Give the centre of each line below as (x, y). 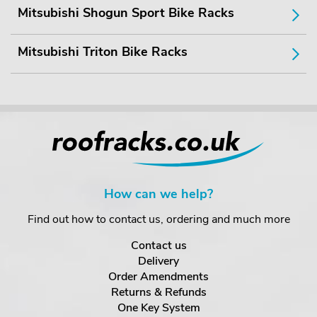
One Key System (158, 308)
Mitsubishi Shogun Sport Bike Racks (126, 13)
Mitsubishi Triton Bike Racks (103, 52)
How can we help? (158, 194)
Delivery (158, 261)
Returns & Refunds (158, 292)
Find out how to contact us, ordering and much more (158, 219)
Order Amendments (158, 277)
